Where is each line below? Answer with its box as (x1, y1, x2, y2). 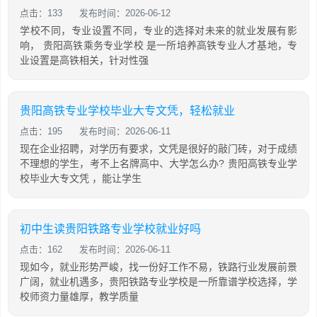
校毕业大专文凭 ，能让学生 (20, 173, 142, 184)
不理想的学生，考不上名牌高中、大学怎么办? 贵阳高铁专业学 (20, 158, 297, 169)
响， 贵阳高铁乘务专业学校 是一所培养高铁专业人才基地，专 (20, 40, 297, 51)
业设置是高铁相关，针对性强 (20, 54, 149, 66)
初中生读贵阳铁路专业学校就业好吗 (20, 223, 201, 235)
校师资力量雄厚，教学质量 (20, 291, 139, 302)
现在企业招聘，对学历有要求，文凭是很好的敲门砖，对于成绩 (20, 143, 297, 154)
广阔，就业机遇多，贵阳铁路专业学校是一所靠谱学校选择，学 (20, 276, 297, 287)
